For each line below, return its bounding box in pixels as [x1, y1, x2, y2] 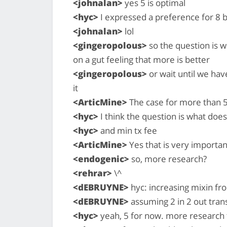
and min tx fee [98, 124, 157, 136]
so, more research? [129, 153, 207, 165]
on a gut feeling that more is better [73, 53, 210, 65]
